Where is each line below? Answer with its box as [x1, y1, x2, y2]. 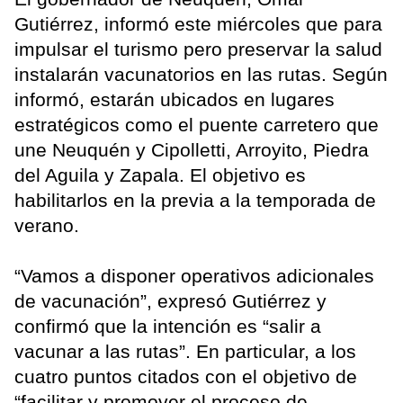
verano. [14, 215, 79, 237]
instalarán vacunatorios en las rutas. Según [14, 64, 388, 85]
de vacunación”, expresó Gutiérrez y [14, 291, 327, 312]
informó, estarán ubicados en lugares [14, 89, 335, 111]
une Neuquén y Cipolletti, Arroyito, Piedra [14, 139, 369, 161]
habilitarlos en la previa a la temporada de [14, 190, 376, 211]
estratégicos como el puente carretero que [14, 114, 379, 136]
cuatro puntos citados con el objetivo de [14, 366, 357, 388]
